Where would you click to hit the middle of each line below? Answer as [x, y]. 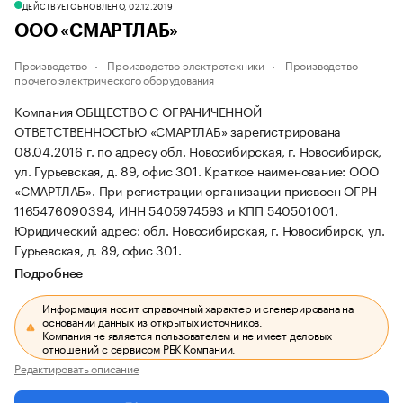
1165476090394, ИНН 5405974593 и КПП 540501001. [176, 210]
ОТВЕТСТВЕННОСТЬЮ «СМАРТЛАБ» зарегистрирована [178, 130]
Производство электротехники [186, 64]
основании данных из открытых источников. [153, 321]
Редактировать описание [77, 367]
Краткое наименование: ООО [291, 170]
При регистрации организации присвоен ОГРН [237, 190]
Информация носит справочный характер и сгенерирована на [198, 307]
